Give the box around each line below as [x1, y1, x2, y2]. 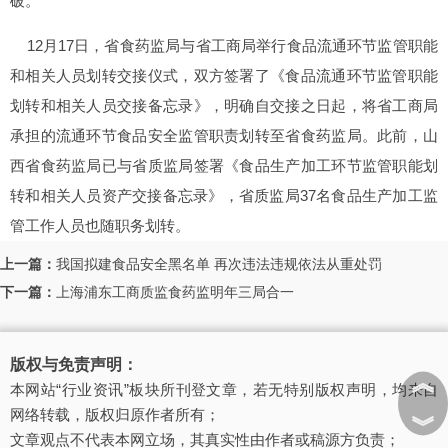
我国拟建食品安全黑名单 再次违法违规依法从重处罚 [56, 256, 382, 272]
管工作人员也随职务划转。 [10, 217, 190, 234]
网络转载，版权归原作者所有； [10, 406, 220, 423]
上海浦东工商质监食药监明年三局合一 [56, 284, 294, 300]
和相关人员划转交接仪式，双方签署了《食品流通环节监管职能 [10, 67, 438, 84]
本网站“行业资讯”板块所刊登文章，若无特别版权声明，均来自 [10, 381, 438, 398]
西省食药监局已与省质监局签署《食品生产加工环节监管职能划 [10, 157, 438, 174]
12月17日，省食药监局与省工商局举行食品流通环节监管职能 [10, 37, 438, 54]
